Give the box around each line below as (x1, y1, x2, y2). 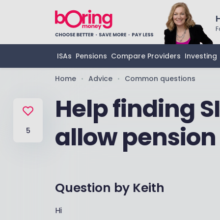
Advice (88, 74, 112, 83)
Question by (55, 179, 133, 196)
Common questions (125, 74, 195, 83)
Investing (185, 51, 217, 61)
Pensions (76, 51, 107, 61)
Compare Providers (111, 51, 181, 61)
